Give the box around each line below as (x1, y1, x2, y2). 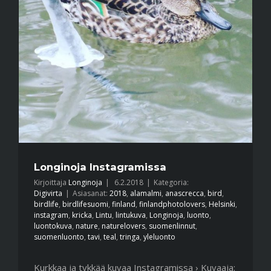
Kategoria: (154, 177, 189, 188)
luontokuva (34, 221, 72, 232)
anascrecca (165, 188, 204, 199)
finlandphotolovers (139, 199, 205, 210)
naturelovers (102, 221, 145, 232)
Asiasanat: (73, 188, 109, 199)
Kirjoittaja (38, 177, 68, 188)
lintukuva (116, 210, 146, 221)
